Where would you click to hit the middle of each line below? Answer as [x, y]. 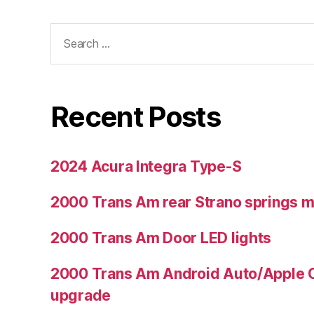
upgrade [81, 295]
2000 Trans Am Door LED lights [161, 238]
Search [69, 32]
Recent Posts [136, 116]
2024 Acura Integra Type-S [146, 166]
